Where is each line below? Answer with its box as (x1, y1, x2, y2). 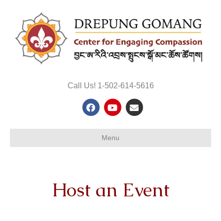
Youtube (112, 102, 144, 112)
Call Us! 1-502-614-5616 (67, 81, 154, 90)
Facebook (90, 102, 129, 112)
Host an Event (51, 177, 170, 202)
